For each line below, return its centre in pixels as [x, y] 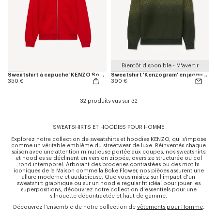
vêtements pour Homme [170, 207]
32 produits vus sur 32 [108, 101]
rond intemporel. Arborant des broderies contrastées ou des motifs [108, 165]
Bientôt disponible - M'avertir [160, 66]
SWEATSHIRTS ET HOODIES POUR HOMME [108, 127]
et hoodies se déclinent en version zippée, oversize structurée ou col [108, 158]
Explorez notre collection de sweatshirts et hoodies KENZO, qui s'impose [108, 139]
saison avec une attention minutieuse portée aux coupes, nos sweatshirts [108, 152]
